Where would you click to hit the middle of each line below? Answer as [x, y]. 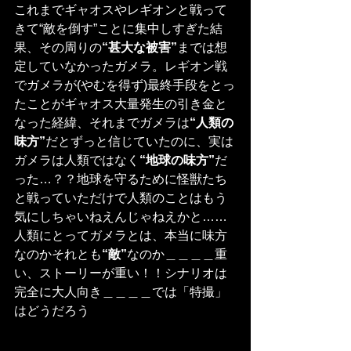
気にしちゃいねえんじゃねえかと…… [121, 217]
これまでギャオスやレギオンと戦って [121, 10]
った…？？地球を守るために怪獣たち [121, 179]
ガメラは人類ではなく [77, 161]
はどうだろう [52, 311]
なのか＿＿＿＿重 [177, 255]
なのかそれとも [58, 255]
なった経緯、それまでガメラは [102, 123]
